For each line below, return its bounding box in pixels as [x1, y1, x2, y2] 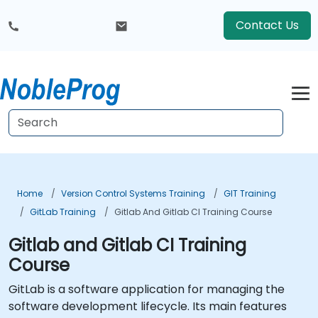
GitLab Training [30, 206, 96, 218]
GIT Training [224, 187, 276, 199]
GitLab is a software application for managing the [9, 281, 285, 297]
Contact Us [236, 17, 299, 33]
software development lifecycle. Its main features [9, 298, 287, 314]
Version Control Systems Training [61, 187, 205, 199]
